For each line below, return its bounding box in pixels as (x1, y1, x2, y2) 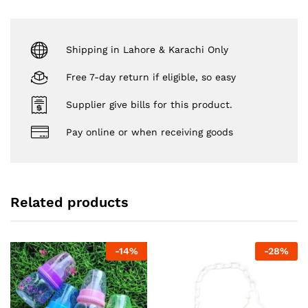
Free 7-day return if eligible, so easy (66, 71, 236, 82)
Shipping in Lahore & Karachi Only (66, 43, 228, 55)
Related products (10, 194, 129, 211)
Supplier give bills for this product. (66, 98, 232, 110)
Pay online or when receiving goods (66, 126, 233, 137)
